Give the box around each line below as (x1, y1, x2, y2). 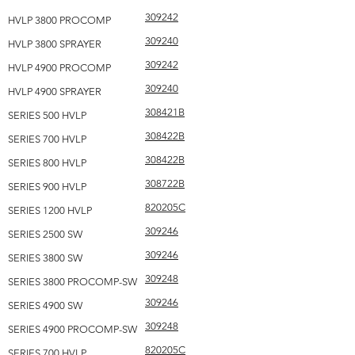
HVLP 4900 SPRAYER (8, 86, 101, 97)
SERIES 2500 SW (8, 228, 82, 240)
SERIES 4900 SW (8, 300, 82, 311)
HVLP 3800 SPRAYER (8, 38, 101, 50)
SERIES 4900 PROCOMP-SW (8, 323, 137, 335)
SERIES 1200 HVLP (8, 204, 92, 216)
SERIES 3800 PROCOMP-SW (8, 276, 137, 288)
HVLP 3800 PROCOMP (8, 14, 111, 26)
